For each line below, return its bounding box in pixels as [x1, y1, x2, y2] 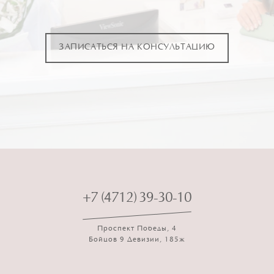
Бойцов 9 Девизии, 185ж [89, 235, 185, 243]
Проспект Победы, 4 [97, 224, 177, 232]
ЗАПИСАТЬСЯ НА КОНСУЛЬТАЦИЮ [59, 43, 215, 53]
